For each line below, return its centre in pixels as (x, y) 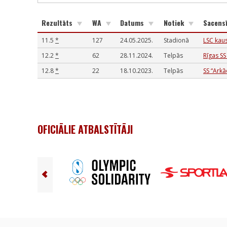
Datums (133, 23)
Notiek (175, 23)
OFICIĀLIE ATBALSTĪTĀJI (85, 129)
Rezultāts (58, 23)
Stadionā (176, 40)
